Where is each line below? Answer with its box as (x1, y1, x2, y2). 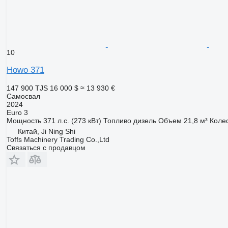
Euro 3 (6, 108, 28, 117)
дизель (133, 116, 156, 125)
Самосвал (6, 92, 40, 100)
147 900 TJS (6, 83, 48, 92)
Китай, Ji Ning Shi (17, 127, 75, 135)
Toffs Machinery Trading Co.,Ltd (6, 135, 109, 144)
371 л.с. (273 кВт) (43, 116, 101, 125)
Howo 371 (6, 65, 44, 75)
